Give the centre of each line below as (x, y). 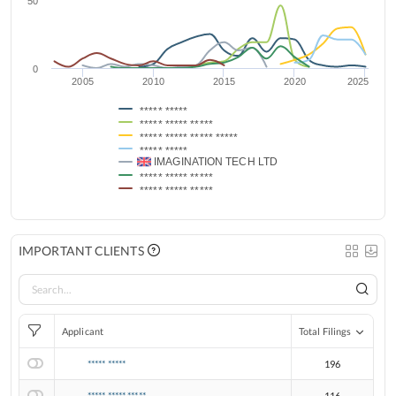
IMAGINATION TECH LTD (215, 162)
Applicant (83, 331)
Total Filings (325, 331)
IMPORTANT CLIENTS (81, 251)
